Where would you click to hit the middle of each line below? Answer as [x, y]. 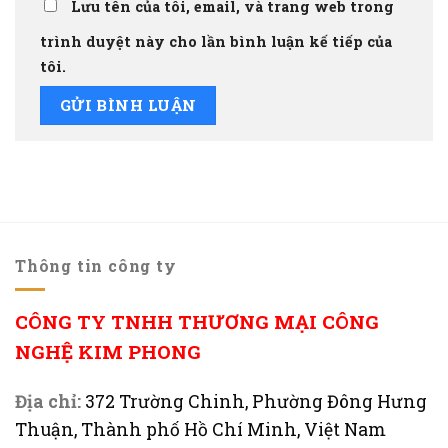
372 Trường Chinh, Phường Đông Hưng [256, 401]
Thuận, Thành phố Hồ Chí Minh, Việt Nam [200, 429]
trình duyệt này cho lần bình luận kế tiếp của [216, 42]
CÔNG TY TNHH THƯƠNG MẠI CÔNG [197, 322]
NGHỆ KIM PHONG [108, 352]
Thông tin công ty [96, 265]
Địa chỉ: [48, 401]
